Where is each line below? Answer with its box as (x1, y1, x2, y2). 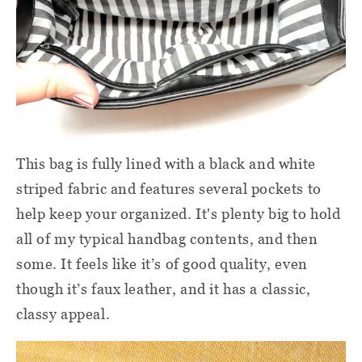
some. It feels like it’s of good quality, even (16, 255, 308, 272)
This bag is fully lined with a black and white (16, 154, 316, 172)
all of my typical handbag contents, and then (16, 229, 318, 247)
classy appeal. (16, 305, 111, 322)
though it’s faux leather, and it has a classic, (16, 280, 311, 297)
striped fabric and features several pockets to (16, 179, 322, 197)
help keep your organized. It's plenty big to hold (16, 204, 341, 222)
